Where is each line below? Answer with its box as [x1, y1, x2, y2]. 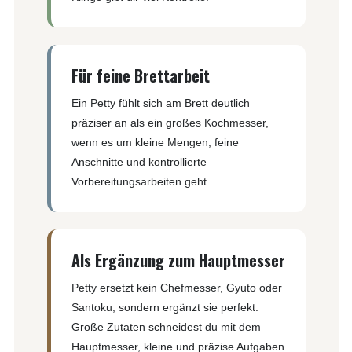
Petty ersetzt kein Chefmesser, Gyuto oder [71, 280, 282, 294]
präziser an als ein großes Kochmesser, [71, 115, 269, 129]
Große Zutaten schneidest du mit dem [71, 320, 261, 333]
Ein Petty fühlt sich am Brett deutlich [71, 96, 250, 109]
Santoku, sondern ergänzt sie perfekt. [71, 300, 258, 313]
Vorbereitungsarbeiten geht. [71, 174, 210, 188]
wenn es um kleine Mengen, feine [71, 135, 239, 148]
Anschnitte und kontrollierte [71, 155, 207, 168]
